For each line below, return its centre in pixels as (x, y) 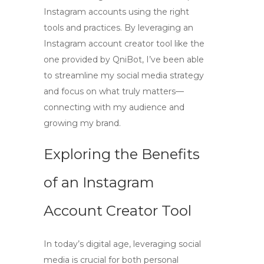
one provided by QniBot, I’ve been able (124, 60)
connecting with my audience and (114, 107)
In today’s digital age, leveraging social (122, 244)
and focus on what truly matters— (114, 91)
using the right (158, 12)
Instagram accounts (85, 12)
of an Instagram (99, 182)
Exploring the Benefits (122, 154)
